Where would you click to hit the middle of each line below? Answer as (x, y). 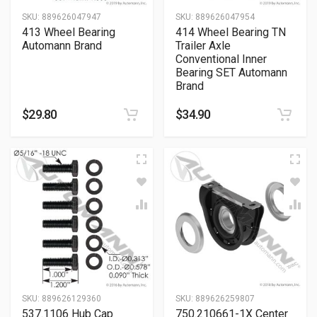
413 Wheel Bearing (69, 32)
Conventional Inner (221, 59)
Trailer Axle (203, 46)
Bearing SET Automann (231, 73)
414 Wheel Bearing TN (231, 32)
